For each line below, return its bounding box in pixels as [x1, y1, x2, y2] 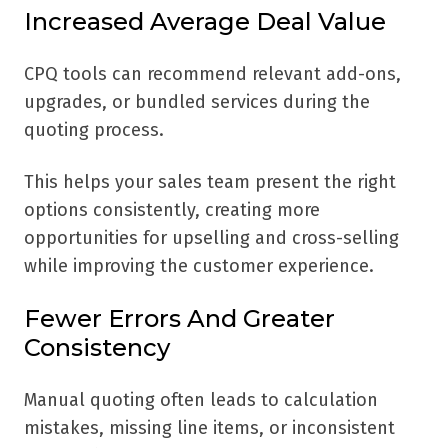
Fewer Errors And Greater [24, 304, 335, 334]
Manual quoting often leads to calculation [24, 389, 378, 412]
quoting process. [24, 119, 164, 142]
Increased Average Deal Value [24, 7, 386, 37]
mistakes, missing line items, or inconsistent [24, 417, 395, 440]
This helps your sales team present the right [24, 171, 396, 194]
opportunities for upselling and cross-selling [24, 227, 399, 250]
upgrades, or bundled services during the [24, 91, 370, 114]
